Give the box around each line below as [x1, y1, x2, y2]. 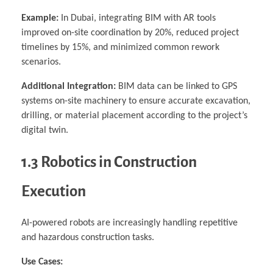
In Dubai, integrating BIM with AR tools [58, 13, 216, 24]
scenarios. [21, 57, 61, 68]
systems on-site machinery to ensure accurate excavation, [21, 96, 250, 107]
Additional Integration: [21, 82, 116, 92]
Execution [21, 183, 86, 200]
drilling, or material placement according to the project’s [21, 111, 247, 121]
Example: [21, 13, 58, 24]
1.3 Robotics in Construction [21, 154, 197, 171]
